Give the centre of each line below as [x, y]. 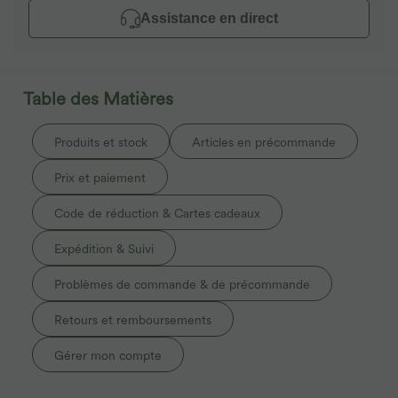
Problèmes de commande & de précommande [182, 284]
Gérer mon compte [108, 355]
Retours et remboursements [133, 320]
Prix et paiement [100, 178]
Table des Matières [98, 99]
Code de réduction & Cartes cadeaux [157, 213]
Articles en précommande [264, 142]
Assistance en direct [209, 18]
